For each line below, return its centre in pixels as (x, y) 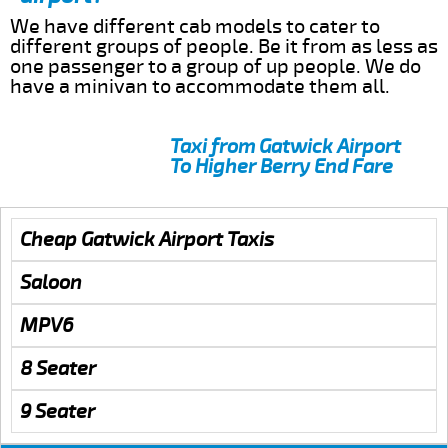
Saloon (51, 282)
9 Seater (57, 411)
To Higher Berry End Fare (281, 166)
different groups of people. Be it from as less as (224, 46)
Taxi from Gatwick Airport (285, 146)
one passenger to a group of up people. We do (215, 66)
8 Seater (58, 368)
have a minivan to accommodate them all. (200, 86)
